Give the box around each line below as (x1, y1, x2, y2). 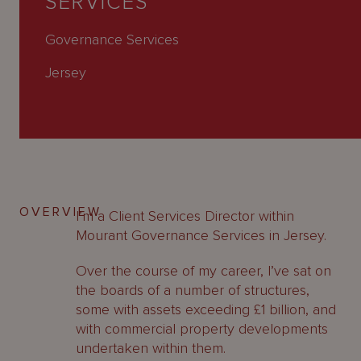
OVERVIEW (19, 204, 102, 220)
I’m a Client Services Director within (76, 207, 294, 225)
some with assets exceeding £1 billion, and (76, 301, 336, 318)
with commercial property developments (76, 320, 328, 338)
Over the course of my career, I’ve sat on (76, 262, 331, 280)
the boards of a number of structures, (76, 281, 309, 299)
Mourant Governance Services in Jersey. (76, 226, 326, 244)
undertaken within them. (76, 339, 226, 357)
